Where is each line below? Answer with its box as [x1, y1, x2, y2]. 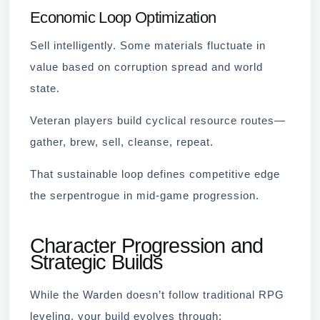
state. [30, 83, 60, 95]
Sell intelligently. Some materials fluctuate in [30, 40, 266, 52]
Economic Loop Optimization [30, 8, 216, 26]
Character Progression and [30, 234, 264, 258]
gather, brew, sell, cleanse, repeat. [30, 136, 214, 149]
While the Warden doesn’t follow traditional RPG [30, 289, 284, 301]
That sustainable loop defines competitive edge [30, 169, 280, 181]
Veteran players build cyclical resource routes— [30, 115, 286, 127]
